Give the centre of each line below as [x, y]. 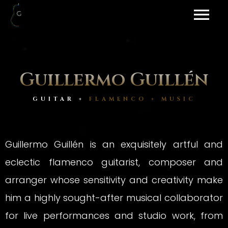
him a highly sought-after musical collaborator [114, 198]
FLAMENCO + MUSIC [142, 99]
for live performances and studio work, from [114, 216]
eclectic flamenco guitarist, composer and [114, 162]
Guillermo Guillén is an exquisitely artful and [114, 145]
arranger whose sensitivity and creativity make [114, 180]
